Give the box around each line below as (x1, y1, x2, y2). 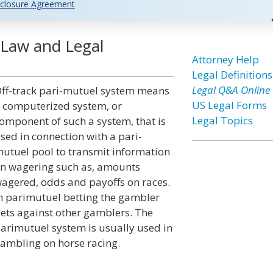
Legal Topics (191, 113, 253, 127)
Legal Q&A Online (191, 83, 270, 97)
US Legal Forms (191, 98, 267, 112)
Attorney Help (191, 52, 259, 66)
